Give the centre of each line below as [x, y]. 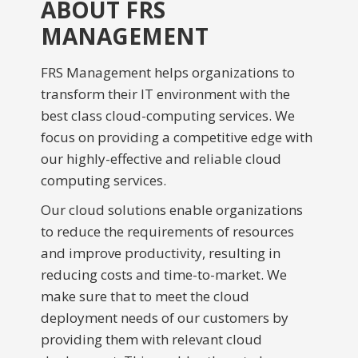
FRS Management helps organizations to [167, 72]
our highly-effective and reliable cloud [161, 158]
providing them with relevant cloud [151, 339]
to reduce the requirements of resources [167, 231]
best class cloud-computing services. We [167, 115]
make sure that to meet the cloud [145, 296]
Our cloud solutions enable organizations [171, 209]
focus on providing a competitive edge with [176, 137]
